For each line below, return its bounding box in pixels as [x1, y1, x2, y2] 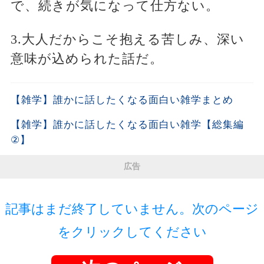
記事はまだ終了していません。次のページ [5, 202, 259, 217]
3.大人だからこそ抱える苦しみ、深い [10, 32, 245, 47]
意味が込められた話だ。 [10, 51, 163, 67]
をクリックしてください [57, 225, 207, 240]
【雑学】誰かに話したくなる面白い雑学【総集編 [10, 119, 244, 131]
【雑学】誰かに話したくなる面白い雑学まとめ [10, 94, 233, 106]
